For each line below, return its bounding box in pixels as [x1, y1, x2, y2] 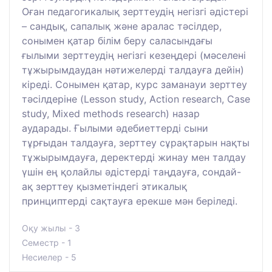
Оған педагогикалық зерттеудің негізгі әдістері [22, 5, 248, 18]
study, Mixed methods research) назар [22, 107, 200, 120]
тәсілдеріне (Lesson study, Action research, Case [22, 92, 250, 105]
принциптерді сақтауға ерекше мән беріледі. [22, 194, 237, 207]
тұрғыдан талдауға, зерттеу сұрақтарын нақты [22, 136, 250, 149]
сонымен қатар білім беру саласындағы [22, 34, 212, 47]
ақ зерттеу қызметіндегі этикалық [22, 180, 187, 192]
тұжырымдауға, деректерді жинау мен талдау [22, 151, 246, 163]
